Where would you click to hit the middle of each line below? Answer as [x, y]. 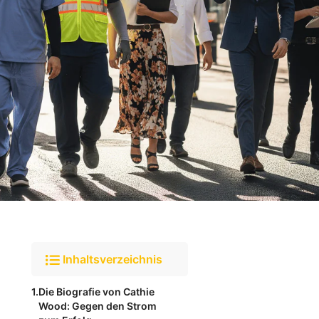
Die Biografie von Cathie [96, 292]
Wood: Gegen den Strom [98, 306]
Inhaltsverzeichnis [113, 259]
